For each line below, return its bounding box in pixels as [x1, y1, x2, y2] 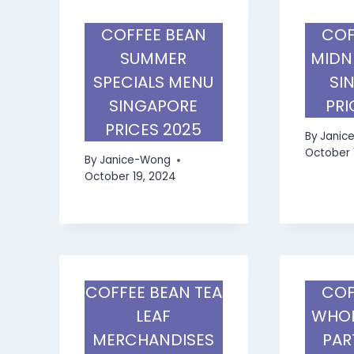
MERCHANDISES [92, 329, 215, 352]
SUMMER [120, 47, 187, 70]
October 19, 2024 [85, 169, 176, 185]
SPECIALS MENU [93, 70, 214, 93]
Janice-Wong [100, 153, 171, 168]
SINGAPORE [109, 94, 198, 117]
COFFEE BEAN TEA [85, 281, 222, 304]
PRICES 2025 [105, 118, 202, 141]
